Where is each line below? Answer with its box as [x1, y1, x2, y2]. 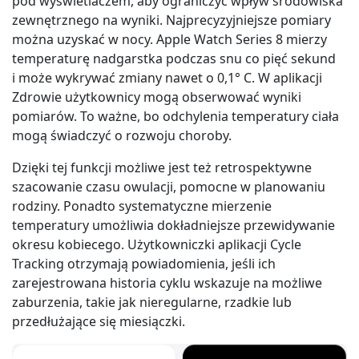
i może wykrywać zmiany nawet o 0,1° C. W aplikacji [12, 69, 322, 87]
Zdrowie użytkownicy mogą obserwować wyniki [12, 88, 301, 106]
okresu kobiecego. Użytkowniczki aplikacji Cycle [12, 236, 301, 253]
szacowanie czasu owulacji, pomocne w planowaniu [12, 178, 325, 196]
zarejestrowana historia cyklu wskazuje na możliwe [12, 274, 322, 292]
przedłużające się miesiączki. [12, 313, 185, 330]
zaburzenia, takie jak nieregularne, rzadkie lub [12, 293, 292, 311]
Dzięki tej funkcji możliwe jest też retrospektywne [12, 159, 312, 176]
